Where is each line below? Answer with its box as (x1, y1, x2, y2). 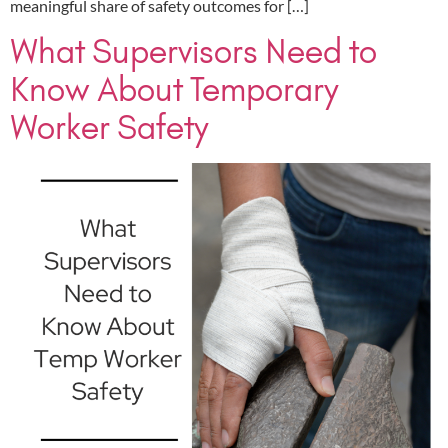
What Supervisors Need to (10, 30, 377, 72)
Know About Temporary (10, 68, 339, 110)
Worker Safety (10, 106, 209, 148)
